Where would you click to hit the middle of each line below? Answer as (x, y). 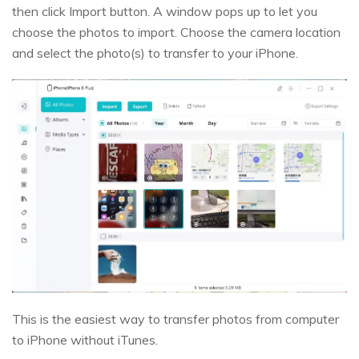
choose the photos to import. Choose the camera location (176, 32)
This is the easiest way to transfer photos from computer (175, 319)
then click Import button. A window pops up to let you (165, 11)
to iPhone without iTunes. (85, 339)
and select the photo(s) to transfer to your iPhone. (155, 52)
